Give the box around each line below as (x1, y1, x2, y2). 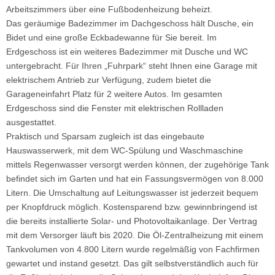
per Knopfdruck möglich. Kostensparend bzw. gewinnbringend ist (6, 202, 257, 212)
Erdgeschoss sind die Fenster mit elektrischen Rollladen (6, 103, 223, 113)
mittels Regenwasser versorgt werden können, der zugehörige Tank (6, 160, 269, 169)
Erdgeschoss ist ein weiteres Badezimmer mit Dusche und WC (6, 47, 248, 56)
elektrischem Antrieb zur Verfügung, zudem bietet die (6, 75, 211, 85)
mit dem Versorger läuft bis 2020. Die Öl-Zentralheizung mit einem (6, 230, 263, 240)
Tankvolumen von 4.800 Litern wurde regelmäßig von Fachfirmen (6, 244, 260, 254)
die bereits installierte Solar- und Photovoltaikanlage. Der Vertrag (6, 216, 257, 226)
